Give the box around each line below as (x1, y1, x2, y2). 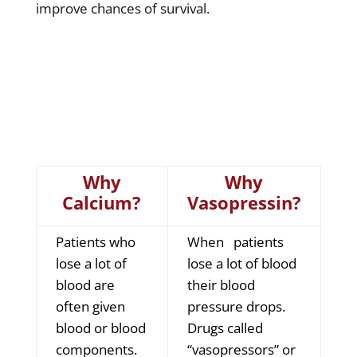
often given (55, 296, 125, 316)
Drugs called (186, 318, 263, 337)
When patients (186, 232, 284, 251)
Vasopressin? (186, 190, 301, 214)
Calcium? (62, 190, 142, 214)
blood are (55, 275, 115, 294)
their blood (186, 275, 255, 294)
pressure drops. (186, 296, 285, 316)
